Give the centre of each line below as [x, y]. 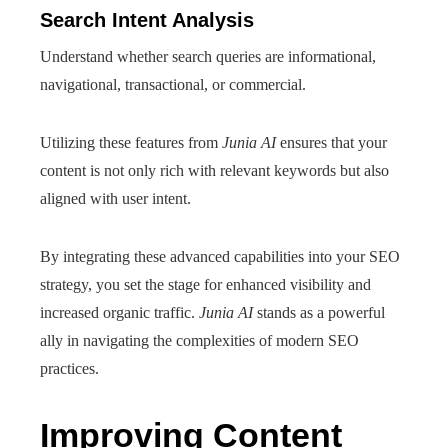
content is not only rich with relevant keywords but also [214, 170]
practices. [69, 368]
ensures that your [331, 142]
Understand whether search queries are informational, [208, 56]
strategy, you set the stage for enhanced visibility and [205, 284]
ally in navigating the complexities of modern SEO [199, 340]
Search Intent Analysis [147, 20]
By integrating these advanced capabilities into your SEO [220, 256]
